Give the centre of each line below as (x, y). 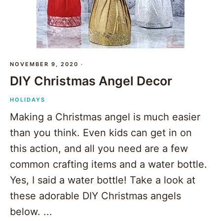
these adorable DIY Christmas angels (95, 196)
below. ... (31, 212)
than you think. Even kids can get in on (101, 133)
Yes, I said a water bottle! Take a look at (103, 180)
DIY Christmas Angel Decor (91, 81)
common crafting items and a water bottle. (109, 165)
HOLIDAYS (28, 100)
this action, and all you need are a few (99, 149)
